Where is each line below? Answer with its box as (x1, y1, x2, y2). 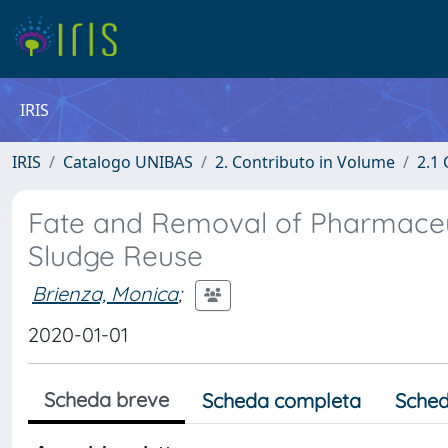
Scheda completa (202, 388, 361, 413)
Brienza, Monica (32, 280, 178, 306)
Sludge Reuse (28, 238, 203, 273)
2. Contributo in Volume (215, 151, 395, 173)
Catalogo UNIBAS (63, 151, 193, 173)
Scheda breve (44, 387, 169, 412)
